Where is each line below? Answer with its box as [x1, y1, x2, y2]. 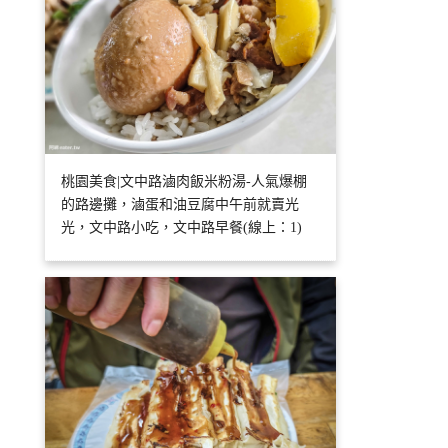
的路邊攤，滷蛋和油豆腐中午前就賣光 [61, 197, 300, 213]
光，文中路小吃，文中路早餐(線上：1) [61, 220, 303, 236]
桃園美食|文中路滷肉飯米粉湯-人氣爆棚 [61, 174, 308, 190]
